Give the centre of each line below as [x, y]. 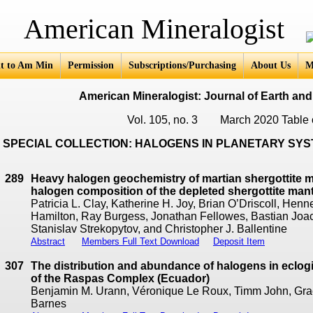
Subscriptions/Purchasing [182, 65]
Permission [91, 65]
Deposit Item [239, 241]
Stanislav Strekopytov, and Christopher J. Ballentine [159, 229]
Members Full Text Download [140, 241]
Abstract [48, 241]
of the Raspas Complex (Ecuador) [120, 278]
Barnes [49, 304]
